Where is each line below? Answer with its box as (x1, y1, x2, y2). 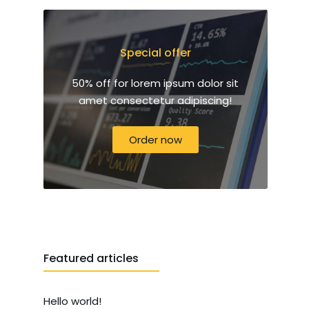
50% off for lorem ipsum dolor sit (72, 75, 239, 90)
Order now (128, 132, 182, 147)
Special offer (119, 44, 191, 61)
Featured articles (43, 250, 139, 266)
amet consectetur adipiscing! (79, 92, 232, 108)
